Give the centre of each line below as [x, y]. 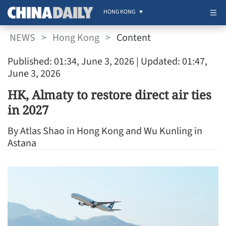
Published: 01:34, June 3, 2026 [71, 62]
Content [134, 38]
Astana [22, 143]
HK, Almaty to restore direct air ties [109, 95]
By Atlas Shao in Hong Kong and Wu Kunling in [105, 131]
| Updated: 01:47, [171, 62]
